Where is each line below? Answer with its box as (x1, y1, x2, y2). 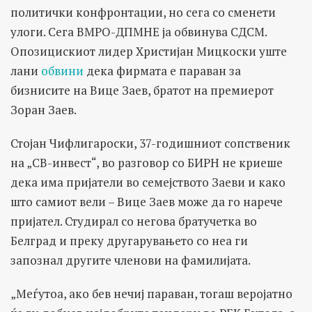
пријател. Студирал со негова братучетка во (10, 212, 257, 229)
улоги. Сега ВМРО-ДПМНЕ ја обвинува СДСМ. (10, 23, 267, 40)
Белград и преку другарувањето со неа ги (10, 232, 248, 249)
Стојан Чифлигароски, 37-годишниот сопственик (10, 134, 290, 151)
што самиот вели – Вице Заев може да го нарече (10, 193, 283, 210)
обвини (41, 62, 84, 79)
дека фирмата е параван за (84, 62, 241, 79)
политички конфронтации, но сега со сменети (10, 3, 276, 20)
